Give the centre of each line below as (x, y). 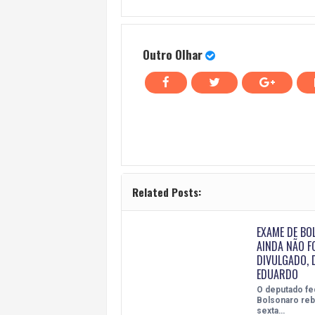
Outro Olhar (173, 54)
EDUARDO (277, 274)
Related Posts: (167, 192)
